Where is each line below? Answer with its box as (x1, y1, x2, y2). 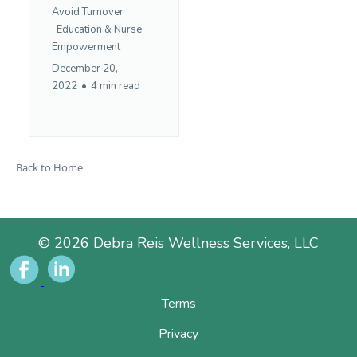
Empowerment (52, 39, 120, 54)
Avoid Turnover (52, 4, 124, 19)
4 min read (91, 78, 140, 93)
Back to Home (16, 159, 83, 175)
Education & (57, 22, 112, 37)
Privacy (159, 324, 198, 343)
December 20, (52, 61, 118, 76)
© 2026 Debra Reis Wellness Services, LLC (38, 233, 319, 253)
